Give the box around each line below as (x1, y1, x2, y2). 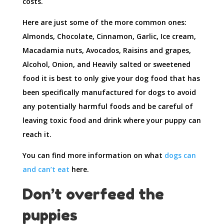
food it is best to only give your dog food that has (22, 73, 200, 83)
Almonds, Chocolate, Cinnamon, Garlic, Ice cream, (22, 31, 196, 41)
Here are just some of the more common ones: (22, 17, 186, 27)
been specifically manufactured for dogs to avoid (22, 87, 196, 97)
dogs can (164, 150, 196, 160)
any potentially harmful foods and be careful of (22, 101, 193, 111)
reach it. (22, 129, 51, 139)
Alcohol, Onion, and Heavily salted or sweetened (22, 59, 190, 69)
